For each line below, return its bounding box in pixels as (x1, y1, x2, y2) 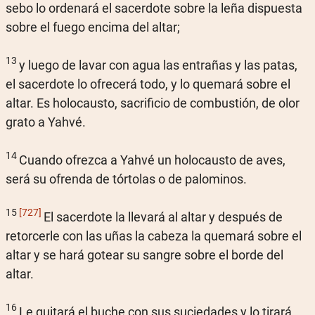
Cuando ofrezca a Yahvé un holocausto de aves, (19, 152, 285, 167)
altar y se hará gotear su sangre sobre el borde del (6, 247, 283, 262)
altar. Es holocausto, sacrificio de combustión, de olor (6, 95, 300, 110)
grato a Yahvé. (6, 114, 86, 129)
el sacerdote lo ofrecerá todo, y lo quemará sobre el (6, 76, 290, 91)
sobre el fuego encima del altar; (6, 19, 180, 34)
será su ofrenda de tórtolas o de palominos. (6, 171, 247, 186)
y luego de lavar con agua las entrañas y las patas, (19, 57, 297, 72)
